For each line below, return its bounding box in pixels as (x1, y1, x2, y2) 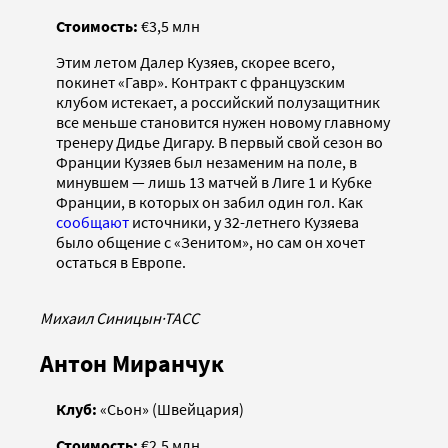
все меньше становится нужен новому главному (56, 111, 390, 132)
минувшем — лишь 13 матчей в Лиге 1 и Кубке (56, 171, 372, 192)
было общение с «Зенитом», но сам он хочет (56, 231, 365, 252)
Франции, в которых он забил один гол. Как (56, 191, 363, 212)
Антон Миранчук (40, 347, 224, 379)
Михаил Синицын (40, 307, 161, 328)
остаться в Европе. (56, 251, 186, 272)
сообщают (56, 211, 129, 232)
